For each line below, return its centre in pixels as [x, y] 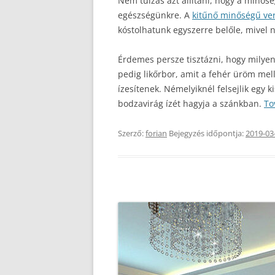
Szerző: [132, 133]
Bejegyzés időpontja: [206, 133]
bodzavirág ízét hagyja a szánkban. [191, 103]
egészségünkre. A [155, 15]
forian [156, 133]
